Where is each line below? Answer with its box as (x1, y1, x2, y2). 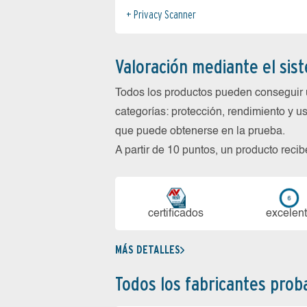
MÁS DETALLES (115, 243, 180, 257)
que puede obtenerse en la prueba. (115, 126, 285, 137)
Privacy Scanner (134, 8, 196, 21)
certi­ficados (148, 208, 204, 219)
